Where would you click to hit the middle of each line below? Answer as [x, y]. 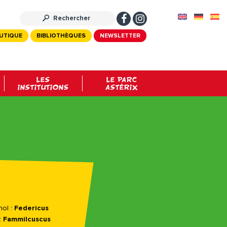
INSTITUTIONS [43, 87]
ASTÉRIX [122, 87]
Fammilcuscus [27, 219]
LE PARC [122, 80]
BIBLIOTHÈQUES [61, 36]
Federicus [31, 208]
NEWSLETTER [120, 36]
